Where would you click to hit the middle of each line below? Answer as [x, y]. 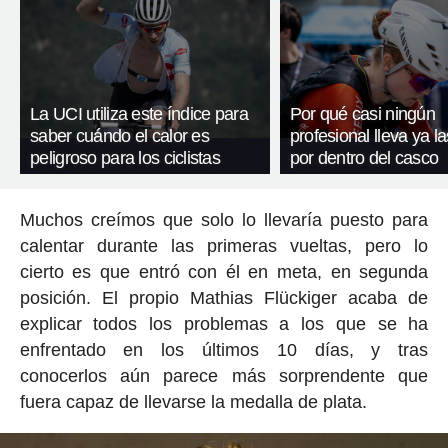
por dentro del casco [364, 157]
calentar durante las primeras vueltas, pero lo [224, 245]
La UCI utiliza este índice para [139, 113]
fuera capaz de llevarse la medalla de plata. [193, 401]
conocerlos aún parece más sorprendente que [224, 375]
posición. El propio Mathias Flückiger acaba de [224, 297]
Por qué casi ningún [362, 113]
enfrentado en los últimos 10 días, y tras [224, 349]
